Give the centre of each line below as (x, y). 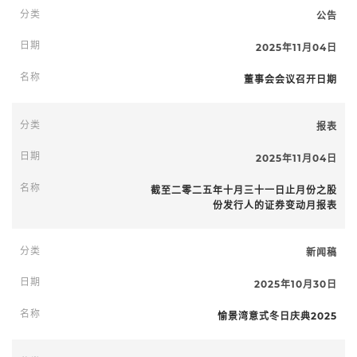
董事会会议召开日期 (290, 79)
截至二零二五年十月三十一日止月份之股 (244, 190)
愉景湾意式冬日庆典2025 (277, 316)
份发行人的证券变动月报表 (275, 205)
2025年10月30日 (296, 284)
